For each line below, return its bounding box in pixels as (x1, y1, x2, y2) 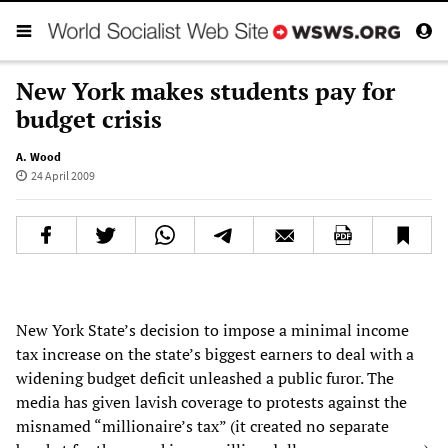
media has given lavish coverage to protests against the (16, 390, 407, 413)
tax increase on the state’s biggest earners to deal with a (16, 342, 414, 365)
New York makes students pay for (16, 74, 395, 107)
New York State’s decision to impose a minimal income (16, 318, 409, 341)
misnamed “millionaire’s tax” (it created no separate (16, 414, 389, 437)
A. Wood (16, 148, 61, 164)
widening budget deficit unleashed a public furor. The (16, 366, 394, 389)
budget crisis (16, 102, 162, 135)
